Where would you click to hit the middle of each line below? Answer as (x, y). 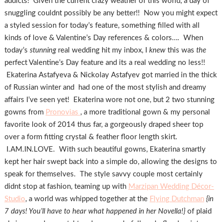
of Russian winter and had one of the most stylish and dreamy (105, 87)
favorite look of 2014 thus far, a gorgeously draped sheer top (104, 124)
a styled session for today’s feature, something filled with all (102, 25)
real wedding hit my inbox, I (103, 50)
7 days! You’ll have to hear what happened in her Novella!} (96, 211)
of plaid (199, 211)
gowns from (25, 112)
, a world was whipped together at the (87, 199)
